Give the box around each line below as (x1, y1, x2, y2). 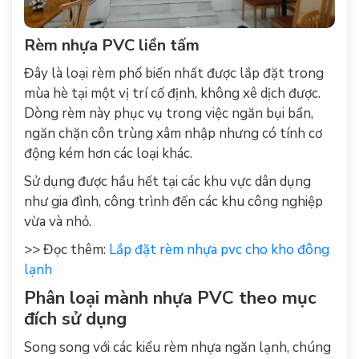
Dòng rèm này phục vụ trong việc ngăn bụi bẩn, (24, 103, 313, 123)
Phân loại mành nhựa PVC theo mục (24, 285, 317, 310)
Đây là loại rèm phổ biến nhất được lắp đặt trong (24, 63, 324, 83)
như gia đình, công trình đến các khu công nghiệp (24, 192, 323, 211)
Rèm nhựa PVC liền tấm (24, 34, 200, 56)
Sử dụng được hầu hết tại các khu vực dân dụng (24, 171, 311, 191)
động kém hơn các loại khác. (24, 143, 192, 163)
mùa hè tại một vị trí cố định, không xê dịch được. (24, 83, 321, 103)
